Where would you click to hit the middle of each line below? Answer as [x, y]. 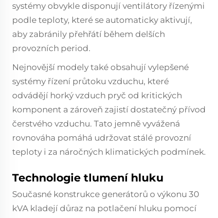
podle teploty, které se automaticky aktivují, [102, 20]
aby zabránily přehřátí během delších [89, 34]
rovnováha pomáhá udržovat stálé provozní [102, 138]
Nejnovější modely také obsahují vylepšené [100, 67]
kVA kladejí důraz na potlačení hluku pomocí [104, 208]
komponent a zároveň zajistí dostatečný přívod [109, 109]
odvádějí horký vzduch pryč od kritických [97, 95]
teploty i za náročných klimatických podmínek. [109, 152]
